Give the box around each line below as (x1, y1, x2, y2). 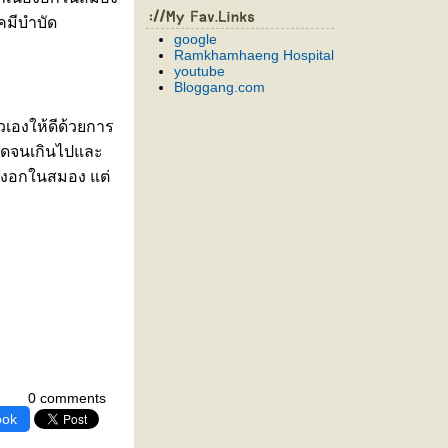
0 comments (28, 390, 106, 406)
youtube (174, 63, 225, 79)
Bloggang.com (174, 79, 265, 95)
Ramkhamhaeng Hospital (174, 47, 334, 63)
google (174, 31, 217, 47)
